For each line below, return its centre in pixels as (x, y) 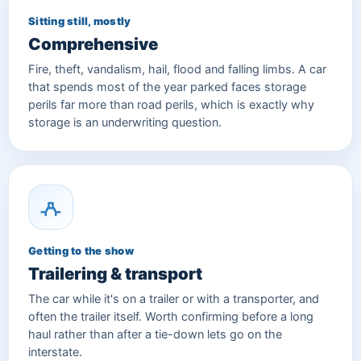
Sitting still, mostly (80, 21)
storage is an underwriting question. (125, 122)
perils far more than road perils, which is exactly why (171, 104)
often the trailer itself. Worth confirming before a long (171, 316)
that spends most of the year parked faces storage (167, 87)
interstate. (55, 352)
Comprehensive (93, 44)
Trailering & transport (115, 273)
